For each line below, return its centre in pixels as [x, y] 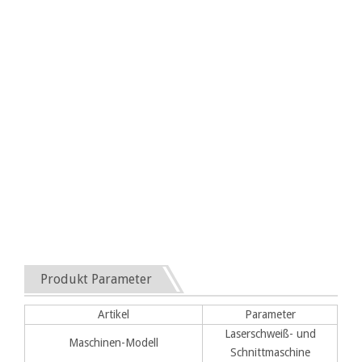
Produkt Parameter [96, 279]
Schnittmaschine [270, 352]
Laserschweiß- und [270, 333]
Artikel [114, 314]
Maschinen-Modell [114, 342]
